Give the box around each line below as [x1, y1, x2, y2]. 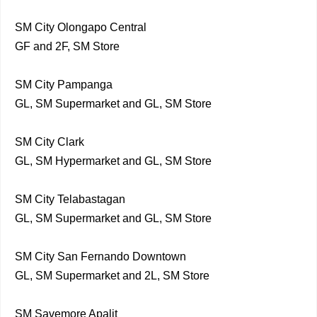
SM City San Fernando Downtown [15, 250, 186, 263]
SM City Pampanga [15, 79, 113, 91]
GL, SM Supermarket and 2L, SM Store [15, 270, 209, 282]
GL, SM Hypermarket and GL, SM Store [15, 155, 212, 167]
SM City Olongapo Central [15, 21, 146, 33]
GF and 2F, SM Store [15, 40, 120, 52]
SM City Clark [15, 136, 84, 148]
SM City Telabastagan [15, 193, 125, 205]
